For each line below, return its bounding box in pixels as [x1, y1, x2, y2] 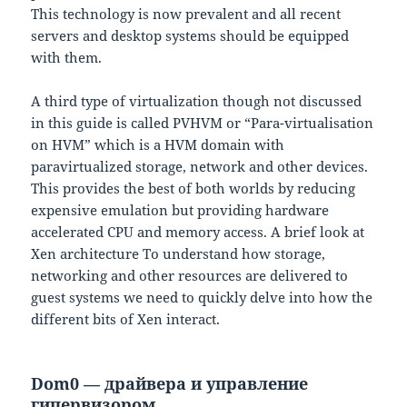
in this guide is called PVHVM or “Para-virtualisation [31, 114, 374, 133]
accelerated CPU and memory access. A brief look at [31, 223, 365, 242]
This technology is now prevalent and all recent [31, 5, 342, 24]
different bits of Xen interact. [31, 310, 221, 329]
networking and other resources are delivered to [31, 266, 349, 285]
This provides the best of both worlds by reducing [31, 179, 356, 198]
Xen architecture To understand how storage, [31, 244, 326, 263]
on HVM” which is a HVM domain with [31, 135, 285, 154]
